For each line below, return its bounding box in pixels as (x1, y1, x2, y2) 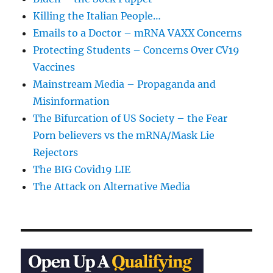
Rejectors (33, 146, 79, 158)
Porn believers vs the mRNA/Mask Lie (33, 129, 215, 141)
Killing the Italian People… (33, 9, 161, 22)
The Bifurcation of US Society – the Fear (33, 112, 228, 124)
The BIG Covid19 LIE (33, 163, 131, 175)
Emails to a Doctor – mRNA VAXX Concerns (33, 26, 243, 39)
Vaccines (33, 60, 76, 73)
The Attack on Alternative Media (33, 180, 191, 193)
